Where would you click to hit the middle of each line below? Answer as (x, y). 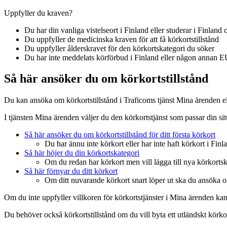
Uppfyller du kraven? (38, 13)
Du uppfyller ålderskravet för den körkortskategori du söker (119, 48)
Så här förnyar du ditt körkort (71, 171)
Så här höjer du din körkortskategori (82, 153)
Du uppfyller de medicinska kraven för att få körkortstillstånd (122, 39)
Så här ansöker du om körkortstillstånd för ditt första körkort (120, 135)
